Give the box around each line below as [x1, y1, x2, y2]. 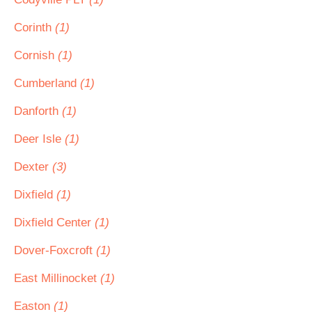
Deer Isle [14, 132, 65, 146]
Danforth [14, 104, 62, 118]
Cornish [14, 49, 58, 62]
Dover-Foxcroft [14, 244, 96, 257]
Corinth [14, 21, 55, 34]
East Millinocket [14, 272, 100, 285]
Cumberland [14, 77, 80, 90]
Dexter [14, 160, 52, 173]
